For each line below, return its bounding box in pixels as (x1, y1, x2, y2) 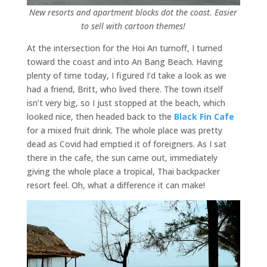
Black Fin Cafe (173, 110, 234, 122)
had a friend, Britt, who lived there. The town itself (26, 83, 223, 95)
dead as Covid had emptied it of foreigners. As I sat (26, 138, 226, 150)
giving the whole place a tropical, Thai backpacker (26, 165, 220, 177)
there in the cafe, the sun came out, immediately (26, 151, 218, 163)
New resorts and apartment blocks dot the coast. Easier (29, 6, 238, 18)
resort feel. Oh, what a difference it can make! (26, 179, 205, 191)
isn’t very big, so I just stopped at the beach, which (26, 97, 225, 108)
